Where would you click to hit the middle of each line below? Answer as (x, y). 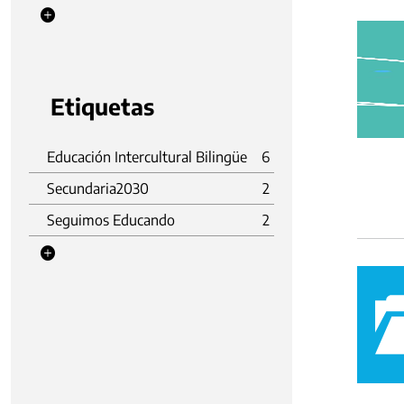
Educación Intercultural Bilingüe (147, 157)
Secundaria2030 (98, 188)
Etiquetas (102, 106)
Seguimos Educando (111, 220)
